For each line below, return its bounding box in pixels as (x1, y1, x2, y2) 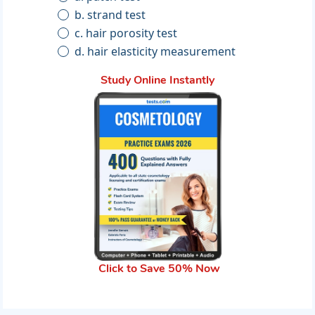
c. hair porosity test (86, 25, 178, 41)
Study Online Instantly (101, 75, 214, 87)
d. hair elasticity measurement (87, 44, 236, 60)
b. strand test (87, 7, 146, 23)
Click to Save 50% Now (98, 264, 220, 276)
